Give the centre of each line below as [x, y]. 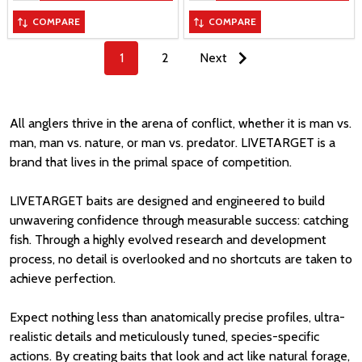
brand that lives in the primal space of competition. [151, 162]
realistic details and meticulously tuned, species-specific [164, 337]
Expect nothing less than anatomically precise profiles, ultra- [177, 318]
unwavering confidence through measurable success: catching [179, 221]
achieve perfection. [63, 279]
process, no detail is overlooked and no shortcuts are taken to [181, 259]
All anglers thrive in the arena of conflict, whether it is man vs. [181, 124]
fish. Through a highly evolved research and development [168, 240]
